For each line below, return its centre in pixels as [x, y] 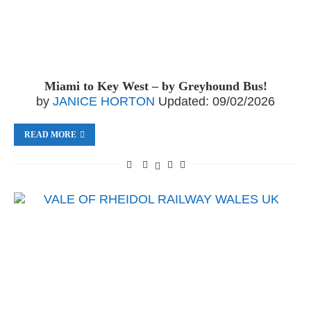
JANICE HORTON [104, 101]
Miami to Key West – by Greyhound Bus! [155, 86]
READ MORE [50, 135]
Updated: [184, 101]
